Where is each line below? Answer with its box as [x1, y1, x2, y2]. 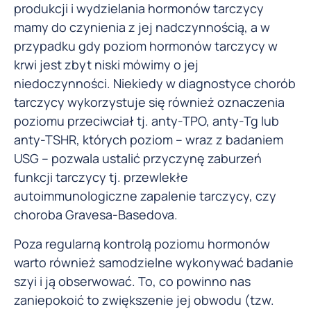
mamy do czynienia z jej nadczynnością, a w [14, 19, 270, 36]
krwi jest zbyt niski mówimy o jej [14, 56, 199, 74]
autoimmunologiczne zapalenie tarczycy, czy [14, 187, 276, 205]
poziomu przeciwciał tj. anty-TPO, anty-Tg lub [14, 112, 279, 130]
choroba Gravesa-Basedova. [14, 206, 178, 224]
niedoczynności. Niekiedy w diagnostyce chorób [14, 75, 296, 92]
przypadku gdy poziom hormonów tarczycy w [14, 37, 278, 55]
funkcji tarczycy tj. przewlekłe [14, 169, 188, 186]
